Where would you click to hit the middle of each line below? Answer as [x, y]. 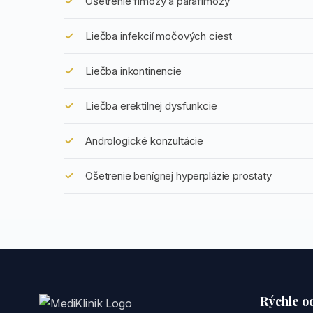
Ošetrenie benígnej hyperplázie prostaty [179, 176]
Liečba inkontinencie [133, 71]
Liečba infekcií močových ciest [159, 36]
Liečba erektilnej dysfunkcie [151, 106]
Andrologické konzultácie [145, 141]
